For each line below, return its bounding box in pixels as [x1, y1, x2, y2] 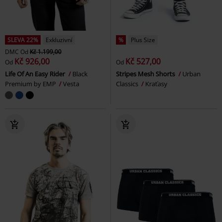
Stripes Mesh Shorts [116, 69, 176, 79]
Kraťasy [145, 79, 167, 89]
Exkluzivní [46, 36, 72, 45]
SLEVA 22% [7, 36, 38, 45]
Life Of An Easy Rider [5, 69, 66, 79]
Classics [116, 79, 140, 89]
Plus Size [131, 36, 155, 45]
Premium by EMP [5, 79, 57, 89]
